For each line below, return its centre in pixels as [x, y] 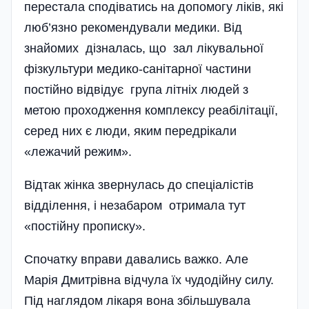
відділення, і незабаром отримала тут [135, 206]
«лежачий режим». [78, 152]
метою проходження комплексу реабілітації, [151, 110]
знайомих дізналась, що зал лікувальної [144, 48]
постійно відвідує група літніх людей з [136, 90]
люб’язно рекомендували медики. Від [133, 28]
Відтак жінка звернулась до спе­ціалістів [139, 185]
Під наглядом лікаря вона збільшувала [137, 301]
